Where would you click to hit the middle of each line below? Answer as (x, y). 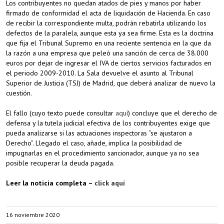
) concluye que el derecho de (172, 113)
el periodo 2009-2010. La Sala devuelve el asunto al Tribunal (100, 73)
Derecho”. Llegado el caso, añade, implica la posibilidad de (94, 143)
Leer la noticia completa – (50, 183)
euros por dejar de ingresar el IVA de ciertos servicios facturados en (109, 63)
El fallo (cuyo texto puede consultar (61, 113)
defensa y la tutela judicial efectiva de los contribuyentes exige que (108, 123)
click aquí (110, 183)
